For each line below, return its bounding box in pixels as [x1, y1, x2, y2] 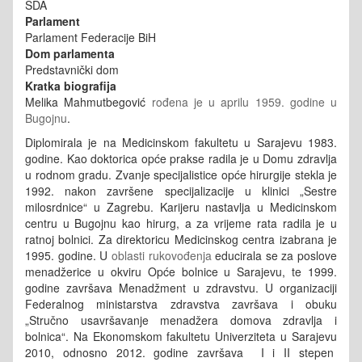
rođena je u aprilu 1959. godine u [151, 93, 337, 110]
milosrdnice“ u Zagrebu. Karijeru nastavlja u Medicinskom [25, 198, 337, 215]
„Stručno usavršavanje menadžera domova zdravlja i [25, 311, 337, 328]
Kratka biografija [25, 77, 116, 94]
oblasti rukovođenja [111, 246, 212, 263]
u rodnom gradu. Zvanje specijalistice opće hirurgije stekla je [25, 166, 337, 183]
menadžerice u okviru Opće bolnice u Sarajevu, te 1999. [25, 263, 337, 280]
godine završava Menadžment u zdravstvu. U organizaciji [25, 279, 337, 296]
